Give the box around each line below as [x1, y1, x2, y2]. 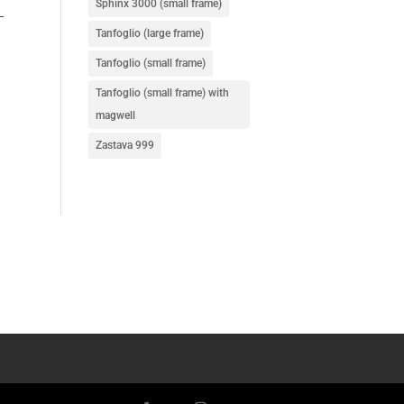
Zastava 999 [95, 138, 154, 151]
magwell [95, 108, 135, 122]
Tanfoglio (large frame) [95, 26, 204, 40]
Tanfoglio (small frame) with [95, 86, 229, 99]
